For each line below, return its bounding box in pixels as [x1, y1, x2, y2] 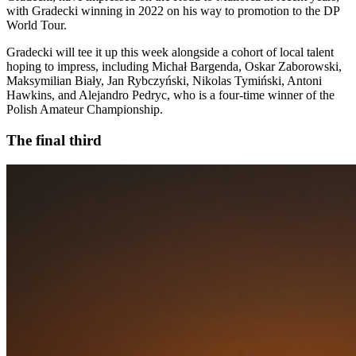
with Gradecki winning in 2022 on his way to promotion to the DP [6, 4, 339, 18]
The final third [6, 131, 102, 149]
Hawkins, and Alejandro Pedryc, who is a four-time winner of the [6, 88, 335, 103]
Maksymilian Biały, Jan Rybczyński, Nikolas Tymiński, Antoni [6, 74, 322, 88]
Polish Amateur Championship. [6, 103, 163, 117]
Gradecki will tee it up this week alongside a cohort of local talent [6, 45, 334, 60]
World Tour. [6, 18, 67, 33]
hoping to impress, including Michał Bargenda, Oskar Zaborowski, [6, 60, 342, 74]
